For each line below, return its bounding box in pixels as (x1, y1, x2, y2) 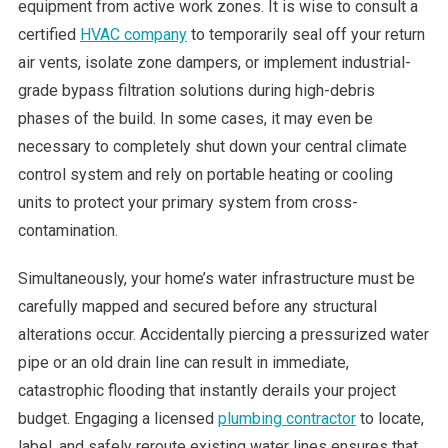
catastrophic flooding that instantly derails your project (17, 380, 396, 400)
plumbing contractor (217, 408, 356, 428)
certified (17, 24, 80, 44)
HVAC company (79, 24, 187, 44)
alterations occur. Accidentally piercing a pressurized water (17, 324, 429, 344)
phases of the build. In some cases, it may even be (17, 108, 373, 128)
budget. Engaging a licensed (17, 408, 218, 428)
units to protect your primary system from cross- (17, 192, 358, 212)
